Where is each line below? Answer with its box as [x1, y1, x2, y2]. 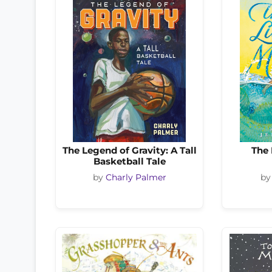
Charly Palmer [105, 172, 166, 183]
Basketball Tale [93, 155, 166, 167]
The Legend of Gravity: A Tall [62, 144, 197, 156]
